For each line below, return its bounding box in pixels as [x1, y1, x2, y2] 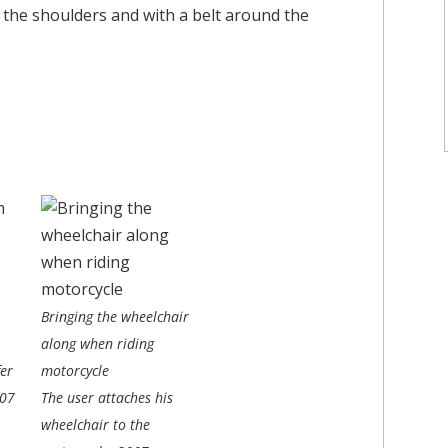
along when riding [41, 333, 154, 353]
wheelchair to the [41, 414, 150, 434]
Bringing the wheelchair [41, 306, 189, 326]
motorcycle [41, 360, 109, 380]
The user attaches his [41, 387, 173, 407]
